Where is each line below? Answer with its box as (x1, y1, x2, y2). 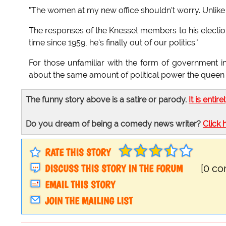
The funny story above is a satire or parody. (26, 95, 189, 105)
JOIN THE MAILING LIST (45, 195, 133, 207)
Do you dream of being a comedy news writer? (26, 119, 203, 129)
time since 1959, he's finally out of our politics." (29, 38, 199, 48)
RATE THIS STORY (45, 146, 110, 159)
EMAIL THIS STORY (45, 179, 115, 191)
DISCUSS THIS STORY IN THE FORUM (45, 162, 183, 175)
